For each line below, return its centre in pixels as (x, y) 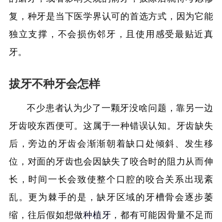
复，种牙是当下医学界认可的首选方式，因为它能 (111, 16)
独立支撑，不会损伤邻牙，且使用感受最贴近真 (111, 34)
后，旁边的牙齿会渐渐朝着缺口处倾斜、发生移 (111, 144)
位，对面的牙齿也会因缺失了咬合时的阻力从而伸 (111, 162)
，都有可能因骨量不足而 (162, 215)
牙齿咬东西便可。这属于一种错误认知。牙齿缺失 (111, 126)
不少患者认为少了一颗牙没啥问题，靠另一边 (120, 108)
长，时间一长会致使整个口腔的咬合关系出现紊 (111, 179)
